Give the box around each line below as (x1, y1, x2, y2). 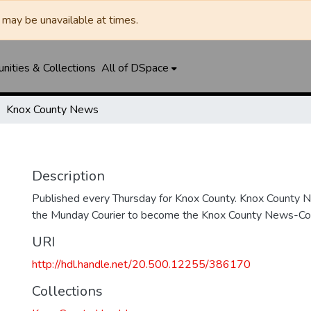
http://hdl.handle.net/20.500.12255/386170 (32, 257, 251, 272)
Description (32, 167, 105, 185)
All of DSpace (101, 60, 169, 76)
